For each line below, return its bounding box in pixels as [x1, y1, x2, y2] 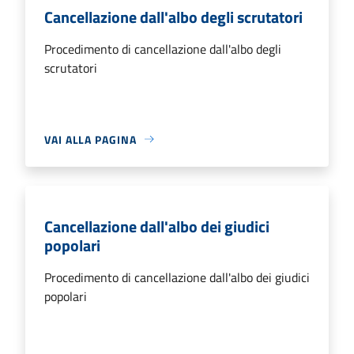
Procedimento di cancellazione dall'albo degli [44, 39, 281, 58]
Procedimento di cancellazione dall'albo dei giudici [44, 267, 310, 287]
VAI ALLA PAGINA [44, 130, 137, 148]
